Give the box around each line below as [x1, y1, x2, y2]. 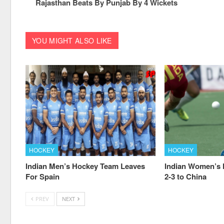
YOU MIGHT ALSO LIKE [32, 35, 112, 45]
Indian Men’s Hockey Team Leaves [25, 160, 145, 171]
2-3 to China [164, 170, 207, 182]
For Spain [25, 170, 59, 182]
